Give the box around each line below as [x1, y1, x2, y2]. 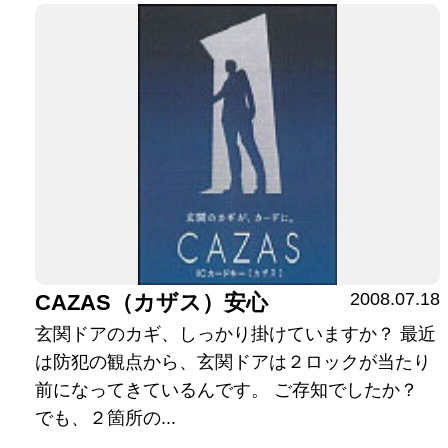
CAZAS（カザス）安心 [35, 289, 269, 315]
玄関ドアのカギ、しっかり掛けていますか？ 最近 [35, 323, 437, 344]
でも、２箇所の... [35, 407, 177, 428]
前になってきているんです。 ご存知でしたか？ [35, 379, 419, 400]
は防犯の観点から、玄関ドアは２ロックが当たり [35, 351, 432, 372]
